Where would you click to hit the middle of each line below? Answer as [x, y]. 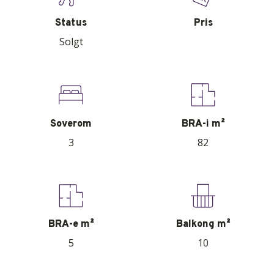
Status [71, 24]
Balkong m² [203, 225]
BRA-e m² [71, 225]
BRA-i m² [203, 124]
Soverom [71, 124]
